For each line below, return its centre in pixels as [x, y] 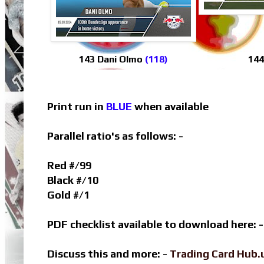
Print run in [77, 107]
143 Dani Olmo [112, 60]
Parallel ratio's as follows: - [115, 136]
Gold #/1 [68, 195]
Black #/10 [73, 180]
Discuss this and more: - [108, 254]
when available [170, 107]
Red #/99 [69, 166]
